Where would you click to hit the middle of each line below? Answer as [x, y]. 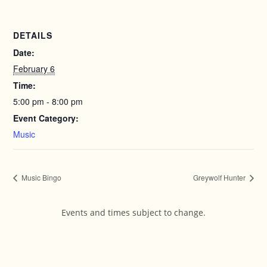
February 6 [34, 69]
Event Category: [46, 118]
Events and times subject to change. [133, 213]
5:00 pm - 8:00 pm [48, 101]
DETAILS [33, 35]
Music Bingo [41, 178]
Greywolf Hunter [220, 178]
